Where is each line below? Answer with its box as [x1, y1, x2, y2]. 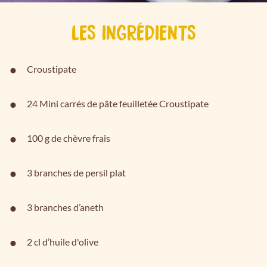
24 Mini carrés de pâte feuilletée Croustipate [27, 98, 209, 109]
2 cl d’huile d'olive [27, 236, 98, 247]
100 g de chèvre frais [27, 132, 110, 144]
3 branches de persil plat [27, 167, 126, 178]
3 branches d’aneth [27, 201, 104, 213]
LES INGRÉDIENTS [71, 22, 196, 41]
